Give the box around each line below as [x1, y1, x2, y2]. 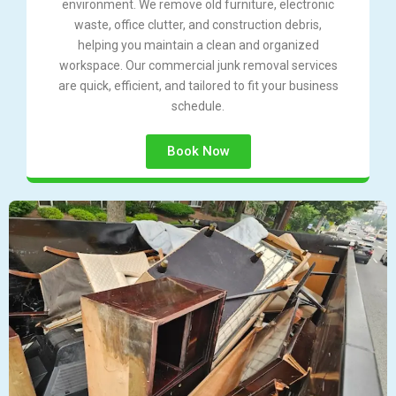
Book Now [166, 143, 230, 160]
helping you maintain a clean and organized [77, 38, 319, 53]
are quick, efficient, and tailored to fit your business [57, 79, 339, 94]
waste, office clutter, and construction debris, [74, 18, 322, 33]
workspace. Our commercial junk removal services [58, 58, 338, 73]
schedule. [171, 99, 225, 114]
